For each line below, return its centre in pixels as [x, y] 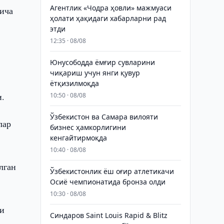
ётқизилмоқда [74, 83]
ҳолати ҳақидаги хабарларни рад [108, 18]
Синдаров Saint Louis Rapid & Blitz [108, 215]
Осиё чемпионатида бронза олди [107, 182]
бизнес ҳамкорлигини [88, 127]
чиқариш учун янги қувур [95, 73]
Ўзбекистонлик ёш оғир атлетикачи [112, 171]
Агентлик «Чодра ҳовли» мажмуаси [110, 8]
